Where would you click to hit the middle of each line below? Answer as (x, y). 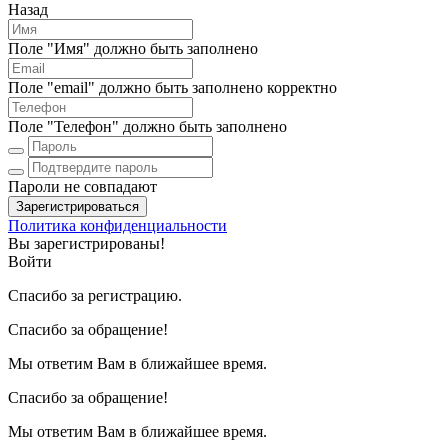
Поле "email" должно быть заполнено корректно (172, 88)
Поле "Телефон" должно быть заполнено (147, 127)
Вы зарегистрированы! (86, 244)
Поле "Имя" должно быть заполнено (133, 49)
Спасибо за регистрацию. (95, 296)
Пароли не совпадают (82, 187)
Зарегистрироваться (77, 207)
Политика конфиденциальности (117, 226)
